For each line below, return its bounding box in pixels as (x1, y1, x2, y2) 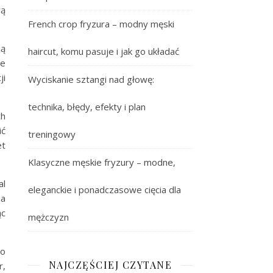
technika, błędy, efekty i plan (28, 101, 146, 113)
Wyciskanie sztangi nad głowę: (28, 73, 154, 85)
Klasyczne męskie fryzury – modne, (28, 156, 175, 168)
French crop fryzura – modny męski (28, 18, 174, 30)
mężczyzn (28, 211, 69, 223)
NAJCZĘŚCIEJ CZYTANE (48, 258, 172, 271)
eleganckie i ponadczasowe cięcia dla (28, 183, 181, 196)
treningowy (28, 128, 76, 140)
